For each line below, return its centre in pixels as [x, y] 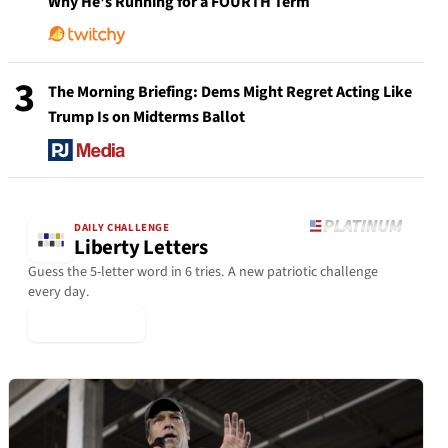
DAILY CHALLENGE [122, 227]
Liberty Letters [141, 247]
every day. [59, 292]
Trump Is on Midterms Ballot [146, 117]
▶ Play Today [86, 324]
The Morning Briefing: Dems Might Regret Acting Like [230, 92]
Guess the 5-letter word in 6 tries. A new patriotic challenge [203, 272]
